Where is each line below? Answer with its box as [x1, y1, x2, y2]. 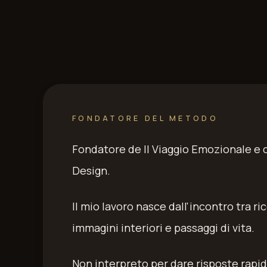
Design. [72, 163, 110, 178]
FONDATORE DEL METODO [72, 113, 218, 123]
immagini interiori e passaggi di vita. [72, 221, 254, 235]
